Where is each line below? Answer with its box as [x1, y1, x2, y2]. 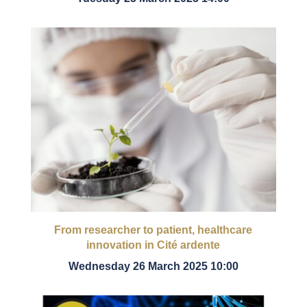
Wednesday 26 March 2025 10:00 [68, 260, 238, 273]
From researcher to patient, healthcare [54, 223, 253, 236]
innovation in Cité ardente [86, 238, 221, 251]
